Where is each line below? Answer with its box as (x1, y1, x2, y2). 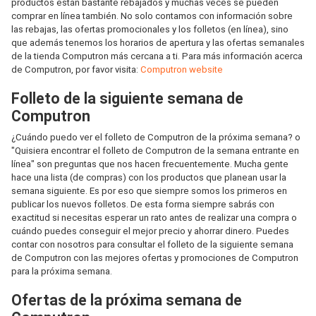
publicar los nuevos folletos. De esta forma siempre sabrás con (11, 199, 274, 209)
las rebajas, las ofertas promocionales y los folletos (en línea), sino (11, 24, 288, 35)
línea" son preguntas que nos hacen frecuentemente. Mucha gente (11, 159, 288, 169)
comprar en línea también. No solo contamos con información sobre (11, 11, 293, 21)
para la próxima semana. (11, 266, 112, 276)
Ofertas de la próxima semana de (11, 291, 242, 309)
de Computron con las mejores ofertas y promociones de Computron (11, 253, 298, 263)
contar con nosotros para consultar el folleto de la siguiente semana (11, 239, 293, 250)
